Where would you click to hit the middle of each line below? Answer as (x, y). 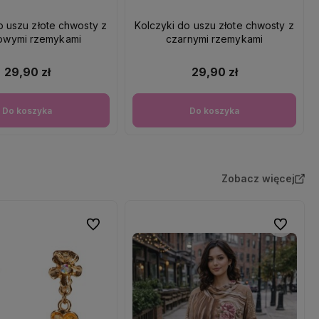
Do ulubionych (116, 224)
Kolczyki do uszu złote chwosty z (214, 26)
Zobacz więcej (258, 179)
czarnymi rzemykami (214, 39)
